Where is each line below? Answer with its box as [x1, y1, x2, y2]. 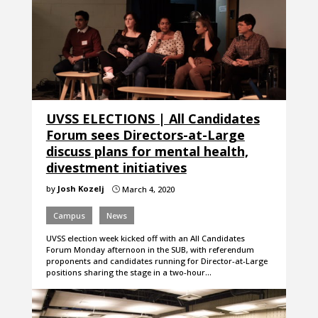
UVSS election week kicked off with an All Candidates [45, 233, 245, 244]
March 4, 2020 [119, 184, 175, 195]
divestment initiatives [45, 159, 187, 177]
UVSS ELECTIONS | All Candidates [45, 110, 260, 128]
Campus [53, 210, 85, 221]
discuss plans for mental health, [45, 143, 248, 160]
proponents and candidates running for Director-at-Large [45, 256, 268, 267]
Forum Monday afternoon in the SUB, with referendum [45, 244, 254, 256]
